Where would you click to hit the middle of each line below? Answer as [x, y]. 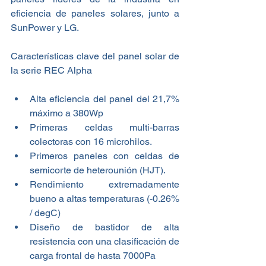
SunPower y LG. [45, 28]
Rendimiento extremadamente [104, 185]
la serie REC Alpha [51, 71]
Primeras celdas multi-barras [104, 128]
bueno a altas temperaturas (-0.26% [104, 199]
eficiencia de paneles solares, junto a [95, 14]
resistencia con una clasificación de [104, 242]
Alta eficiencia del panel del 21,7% [104, 99]
